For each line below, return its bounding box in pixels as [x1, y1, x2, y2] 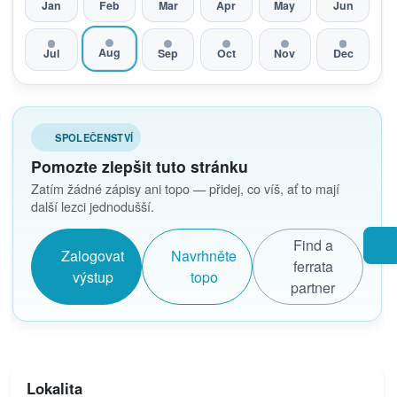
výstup [72, 266, 113, 287]
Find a [292, 234, 333, 255]
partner [291, 276, 336, 298]
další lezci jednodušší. [31, 197, 155, 216]
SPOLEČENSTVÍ [55, 129, 134, 144]
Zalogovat [61, 245, 125, 266]
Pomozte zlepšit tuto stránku [31, 154, 249, 177]
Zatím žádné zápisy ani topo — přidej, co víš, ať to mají [31, 179, 340, 198]
